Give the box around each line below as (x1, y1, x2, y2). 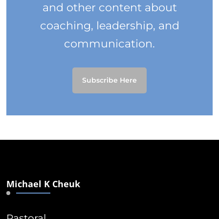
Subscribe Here (82, 75, 137, 85)
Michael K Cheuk (6, 177, 81, 190)
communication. (64, 36, 155, 50)
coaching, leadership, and (40, 18, 179, 32)
